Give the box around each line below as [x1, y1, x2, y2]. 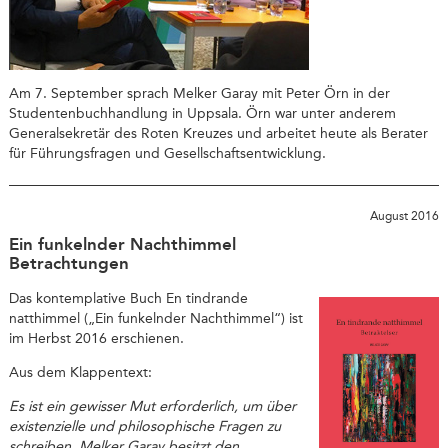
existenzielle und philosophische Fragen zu [8, 418, 281, 436]
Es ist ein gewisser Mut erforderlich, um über [8, 398, 296, 416]
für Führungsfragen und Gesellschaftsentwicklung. [8, 145, 326, 163]
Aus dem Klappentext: [8, 363, 152, 381]
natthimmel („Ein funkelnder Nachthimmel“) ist [8, 309, 303, 327]
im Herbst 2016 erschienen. [8, 329, 184, 347]
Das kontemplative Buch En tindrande [8, 289, 248, 307]
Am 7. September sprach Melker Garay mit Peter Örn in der [8, 85, 390, 103]
